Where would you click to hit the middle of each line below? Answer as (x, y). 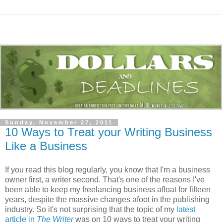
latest (186, 209)
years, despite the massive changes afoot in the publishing (107, 199)
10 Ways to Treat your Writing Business (109, 132)
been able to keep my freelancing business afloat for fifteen (108, 189)
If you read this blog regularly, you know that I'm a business (108, 169)
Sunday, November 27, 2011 (59, 123)
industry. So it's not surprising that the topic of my (91, 209)
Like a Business (46, 146)
